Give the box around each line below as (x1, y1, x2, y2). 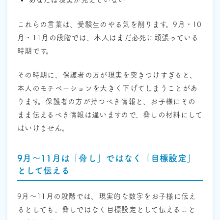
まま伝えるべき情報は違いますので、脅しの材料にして (17, 111, 203, 119)
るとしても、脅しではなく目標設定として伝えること (17, 205, 196, 213)
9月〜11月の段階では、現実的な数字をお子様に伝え (17, 192, 196, 200)
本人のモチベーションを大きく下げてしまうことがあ (17, 84, 198, 92)
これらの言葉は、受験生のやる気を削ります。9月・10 (17, 20, 202, 28)
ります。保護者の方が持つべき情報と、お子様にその (17, 98, 196, 106)
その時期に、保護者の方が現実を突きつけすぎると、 (17, 71, 197, 79)
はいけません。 (17, 124, 70, 132)
